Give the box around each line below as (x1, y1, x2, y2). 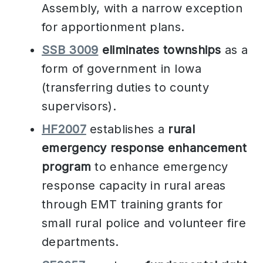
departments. (42, 235, 119, 249)
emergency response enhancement (42, 141, 247, 156)
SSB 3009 (42, 43, 99, 58)
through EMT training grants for (42, 197, 223, 212)
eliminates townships (102, 43, 225, 58)
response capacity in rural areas (42, 178, 226, 193)
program (42, 160, 92, 174)
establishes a (86, 122, 168, 137)
